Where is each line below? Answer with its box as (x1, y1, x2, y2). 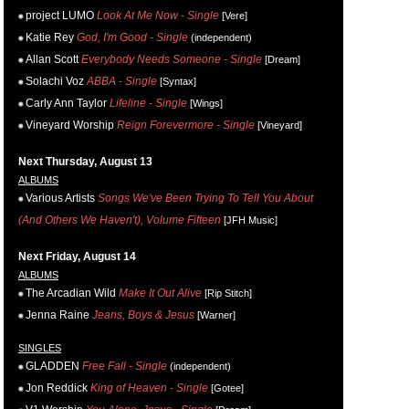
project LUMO (26, 9, 94, 23)
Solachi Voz (26, 75, 84, 89)
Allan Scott (26, 53, 79, 67)
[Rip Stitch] (202, 288, 252, 299)
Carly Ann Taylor (26, 97, 107, 110)
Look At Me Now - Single (97, 9, 219, 23)
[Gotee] (208, 383, 244, 394)
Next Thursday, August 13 (18, 155, 152, 169)
